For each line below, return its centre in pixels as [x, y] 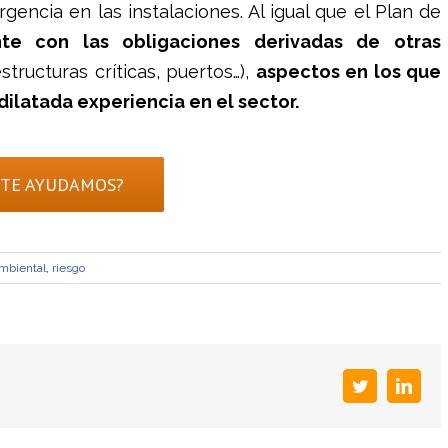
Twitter [389, 385]
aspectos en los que [348, 71]
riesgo [68, 268]
